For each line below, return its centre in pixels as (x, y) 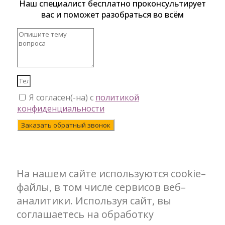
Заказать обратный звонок (66, 125)
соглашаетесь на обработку (85, 214)
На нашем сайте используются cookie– (111, 174)
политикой (117, 98)
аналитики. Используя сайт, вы (94, 201)
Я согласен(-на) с (62, 98)
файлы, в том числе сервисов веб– (101, 187)
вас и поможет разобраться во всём (113, 15)
